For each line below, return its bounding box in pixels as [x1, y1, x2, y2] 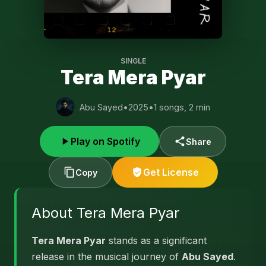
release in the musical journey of [31, 251, 182, 262]
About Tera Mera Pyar [31, 204, 179, 221]
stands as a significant [106, 235, 207, 246]
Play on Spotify [71, 135, 140, 147]
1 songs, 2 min [154, 102, 210, 112]
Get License [142, 166, 199, 178]
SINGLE [120, 56, 146, 65]
